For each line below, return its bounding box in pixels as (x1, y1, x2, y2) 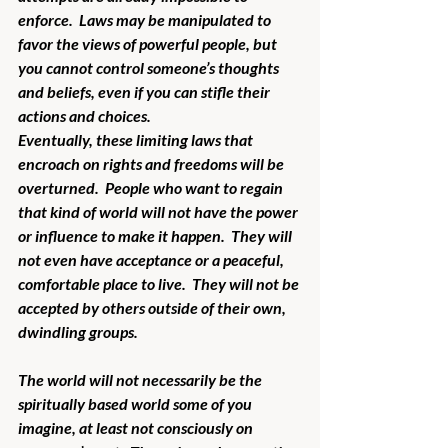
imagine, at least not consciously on (18, 417, 256, 437)
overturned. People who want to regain (18, 177, 286, 197)
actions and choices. (18, 105, 157, 125)
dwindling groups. (18, 321, 138, 341)
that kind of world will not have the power (18, 201, 301, 221)
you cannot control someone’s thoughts (18, 57, 282, 77)
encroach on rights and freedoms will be (18, 153, 287, 173)
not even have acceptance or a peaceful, (18, 249, 287, 269)
